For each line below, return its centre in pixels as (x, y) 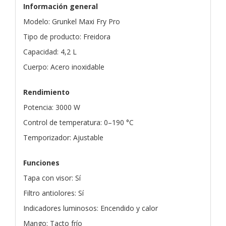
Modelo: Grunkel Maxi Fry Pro (72, 21)
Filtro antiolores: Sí (53, 193)
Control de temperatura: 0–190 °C (78, 122)
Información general (61, 6)
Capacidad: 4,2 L (50, 51)
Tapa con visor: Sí (52, 178)
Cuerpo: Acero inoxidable (64, 67)
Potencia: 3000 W (52, 107)
